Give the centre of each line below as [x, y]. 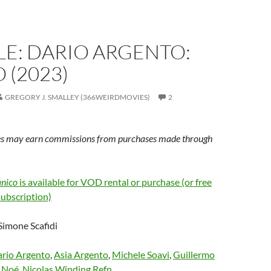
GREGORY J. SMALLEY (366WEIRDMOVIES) [77, 97]
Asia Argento [81, 254]
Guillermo [194, 254]
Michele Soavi [141, 254]
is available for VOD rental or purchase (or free [115, 182]
